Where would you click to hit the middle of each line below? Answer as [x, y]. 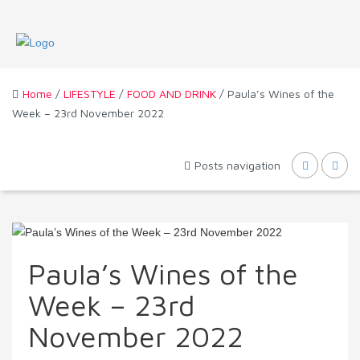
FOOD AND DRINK [172, 94]
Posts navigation [237, 166]
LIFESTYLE [90, 94]
